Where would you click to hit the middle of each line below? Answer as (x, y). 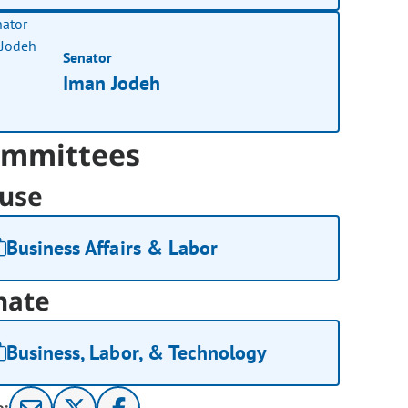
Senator (88, 57)
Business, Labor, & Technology (137, 353)
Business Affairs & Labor (112, 248)
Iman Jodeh (112, 82)
